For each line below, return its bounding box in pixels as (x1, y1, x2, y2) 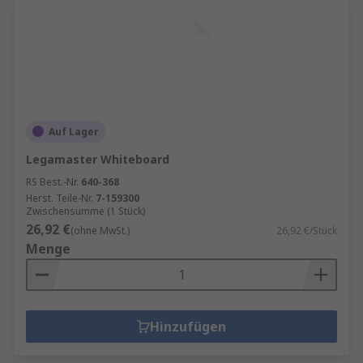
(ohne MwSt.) (70, 223, 130, 237)
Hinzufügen (150, 317, 226, 335)
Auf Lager (49, 124, 99, 139)
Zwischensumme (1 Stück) (26, 203, 145, 218)
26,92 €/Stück (276, 223, 337, 237)
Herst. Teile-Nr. (26, 190, 93, 205)
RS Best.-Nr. (26, 174, 79, 189)
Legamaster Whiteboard (26, 151, 169, 167)
